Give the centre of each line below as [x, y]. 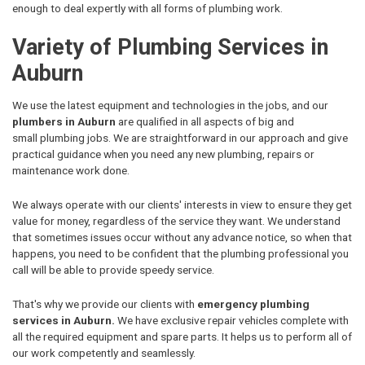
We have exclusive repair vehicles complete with [232, 320]
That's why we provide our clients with [105, 303]
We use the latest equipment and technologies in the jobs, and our [170, 106]
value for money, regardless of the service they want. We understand [176, 221]
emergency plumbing [253, 303]
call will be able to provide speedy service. [113, 270]
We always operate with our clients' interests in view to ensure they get [182, 205]
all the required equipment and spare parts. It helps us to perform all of [182, 336]
